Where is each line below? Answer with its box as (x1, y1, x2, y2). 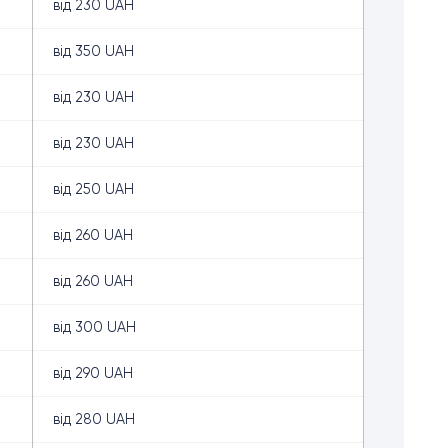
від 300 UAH (53, 319, 136, 335)
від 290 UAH (53, 365, 133, 381)
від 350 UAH (53, 43, 134, 59)
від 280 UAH (53, 411, 135, 427)
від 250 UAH (53, 181, 134, 197)
